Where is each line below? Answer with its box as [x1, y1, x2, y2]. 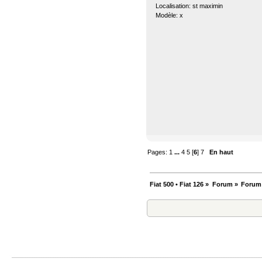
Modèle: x [155, 11, 183, 19]
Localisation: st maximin [155, 2, 223, 9]
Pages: [147, 149, 170, 156]
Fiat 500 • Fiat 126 [150, 181, 204, 188]
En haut [209, 149, 234, 156]
